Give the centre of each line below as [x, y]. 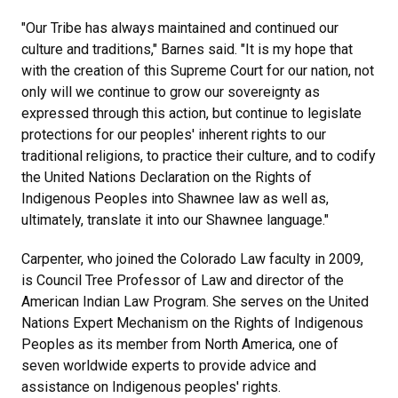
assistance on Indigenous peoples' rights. [151, 386]
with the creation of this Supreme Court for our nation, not [198, 70]
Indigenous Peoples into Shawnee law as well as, [175, 198]
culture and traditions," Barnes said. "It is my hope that [187, 49]
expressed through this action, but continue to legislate [191, 113]
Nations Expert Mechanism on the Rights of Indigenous [192, 322]
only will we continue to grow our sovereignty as [171, 92]
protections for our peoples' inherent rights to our [174, 134]
